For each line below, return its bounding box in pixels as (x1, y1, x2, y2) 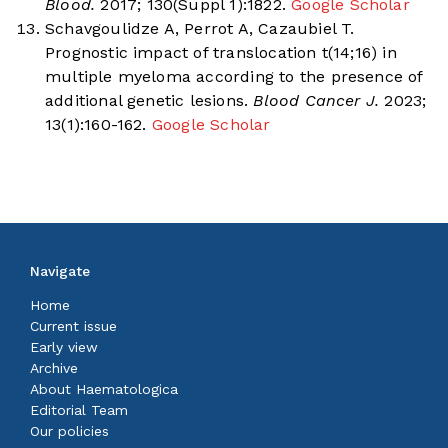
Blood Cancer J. (248, 90, 380, 110)
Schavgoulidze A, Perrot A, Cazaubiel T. (45, 18, 355, 38)
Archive (30, 359, 78, 376)
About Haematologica (30, 380, 178, 397)
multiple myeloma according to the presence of (45, 66, 423, 86)
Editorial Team (30, 401, 128, 418)
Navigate (30, 262, 90, 279)
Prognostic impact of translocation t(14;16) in (45, 42, 397, 62)
